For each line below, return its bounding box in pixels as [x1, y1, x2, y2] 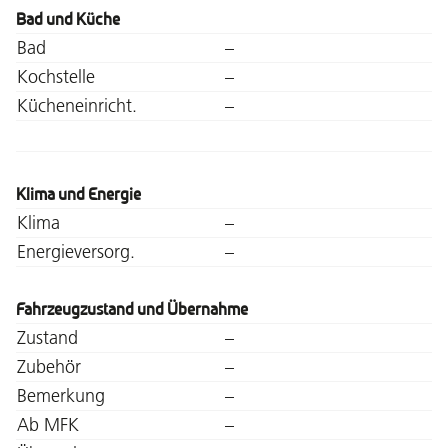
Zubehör [17, 355, 81, 378]
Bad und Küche [16, 9, 120, 30]
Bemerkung [17, 384, 105, 407]
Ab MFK [17, 413, 79, 436]
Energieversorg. [17, 240, 135, 263]
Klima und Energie [16, 184, 141, 205]
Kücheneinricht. [17, 94, 137, 117]
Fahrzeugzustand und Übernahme [16, 299, 248, 320]
